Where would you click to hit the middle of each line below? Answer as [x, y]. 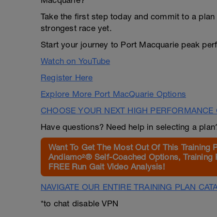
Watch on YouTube [76, 61]
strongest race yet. [76, 28]
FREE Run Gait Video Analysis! [107, 167]
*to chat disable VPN [79, 203]
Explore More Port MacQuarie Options [113, 94]
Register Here [67, 77]
